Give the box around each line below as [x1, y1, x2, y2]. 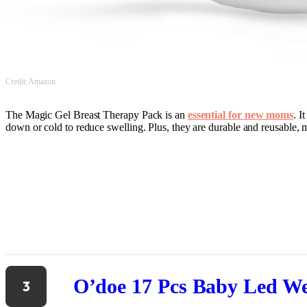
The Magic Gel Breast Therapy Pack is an [5, 109, 188, 121]
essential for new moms [187, 109, 294, 121]
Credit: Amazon [5, 77, 56, 87]
